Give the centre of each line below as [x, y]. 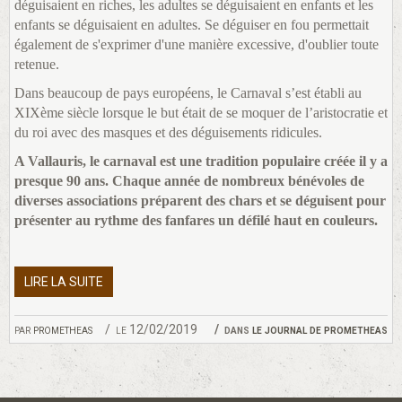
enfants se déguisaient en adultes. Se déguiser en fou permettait [192, 25]
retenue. [39, 65]
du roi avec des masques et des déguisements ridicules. [168, 133]
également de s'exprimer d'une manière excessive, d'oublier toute [197, 45]
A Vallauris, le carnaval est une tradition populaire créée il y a [201, 162]
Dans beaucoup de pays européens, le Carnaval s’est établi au [188, 93]
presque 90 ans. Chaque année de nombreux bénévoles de [189, 181]
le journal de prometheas [320, 330]
